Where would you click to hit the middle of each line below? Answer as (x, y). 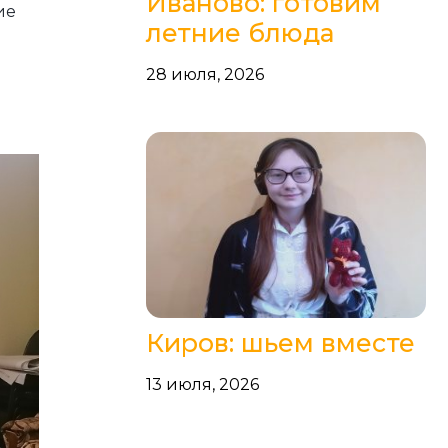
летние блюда (239, 33)
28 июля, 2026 (204, 75)
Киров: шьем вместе (280, 343)
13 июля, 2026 (202, 385)
